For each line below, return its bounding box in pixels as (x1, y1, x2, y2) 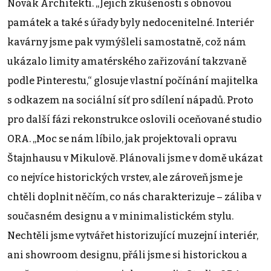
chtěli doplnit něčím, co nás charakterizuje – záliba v (7, 191, 261, 203)
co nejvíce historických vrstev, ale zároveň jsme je (7, 171, 243, 183)
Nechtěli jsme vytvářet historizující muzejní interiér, (7, 229, 258, 241)
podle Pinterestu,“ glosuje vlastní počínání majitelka (7, 74, 258, 87)
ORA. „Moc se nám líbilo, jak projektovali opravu (7, 132, 237, 145)
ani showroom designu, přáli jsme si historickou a (7, 249, 247, 261)
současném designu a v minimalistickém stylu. (7, 210, 233, 222)
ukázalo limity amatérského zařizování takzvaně (7, 55, 247, 67)
